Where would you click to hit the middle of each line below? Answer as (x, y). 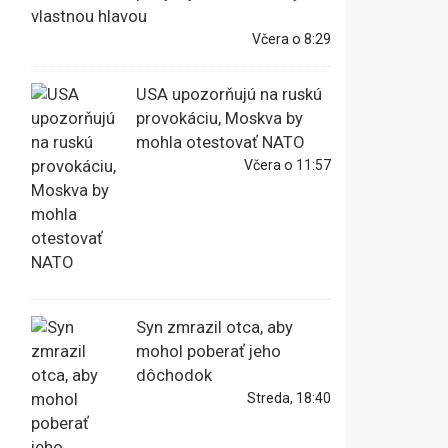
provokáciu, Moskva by (219, 119)
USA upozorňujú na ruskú (229, 95)
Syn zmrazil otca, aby (214, 328)
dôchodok (174, 376)
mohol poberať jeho (208, 352)
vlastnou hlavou (89, 17)
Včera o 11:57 (287, 165)
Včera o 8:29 (291, 39)
